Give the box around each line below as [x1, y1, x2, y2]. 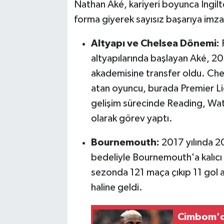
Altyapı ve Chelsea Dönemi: [90, 38, 219, 48]
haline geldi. [90, 182, 142, 192]
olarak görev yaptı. [90, 113, 172, 123]
